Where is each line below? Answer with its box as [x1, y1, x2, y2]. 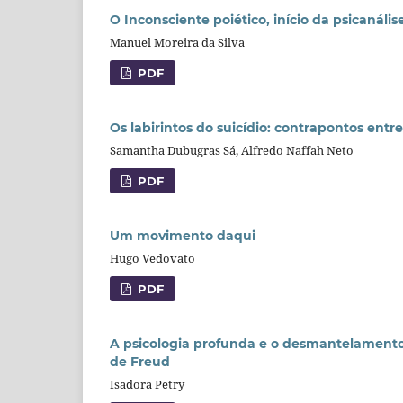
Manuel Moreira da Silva [110, 33, 245, 50]
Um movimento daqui [110, 227, 255, 244]
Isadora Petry [110, 375, 184, 392]
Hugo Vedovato [110, 249, 195, 266]
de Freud [110, 353, 170, 370]
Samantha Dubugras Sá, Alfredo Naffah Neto [110, 141, 354, 158]
